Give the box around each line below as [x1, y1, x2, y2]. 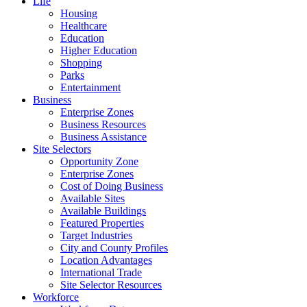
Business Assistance [60, 131, 147, 143]
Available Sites [60, 193, 125, 204]
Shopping [60, 57, 102, 69]
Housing [60, 8, 97, 19]
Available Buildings [60, 205, 146, 217]
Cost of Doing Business [60, 180, 163, 192]
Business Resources [60, 119, 146, 130]
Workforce [33, 291, 79, 303]
